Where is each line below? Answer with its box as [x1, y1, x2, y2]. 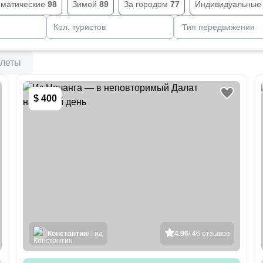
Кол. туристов [53, 22, 106, 32]
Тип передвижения [182, 22, 255, 32]
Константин [48, 230, 88, 238]
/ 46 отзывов [188, 230, 230, 238]
